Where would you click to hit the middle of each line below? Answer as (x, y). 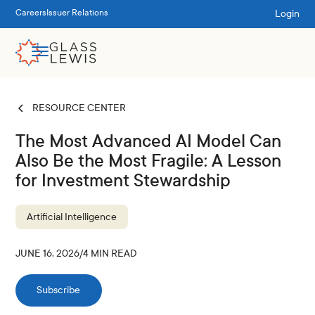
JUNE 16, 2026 (48, 253)
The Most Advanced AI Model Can (149, 141)
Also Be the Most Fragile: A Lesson (149, 161)
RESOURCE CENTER (79, 108)
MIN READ (113, 253)
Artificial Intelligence (72, 217)
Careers (31, 13)
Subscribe (59, 290)
